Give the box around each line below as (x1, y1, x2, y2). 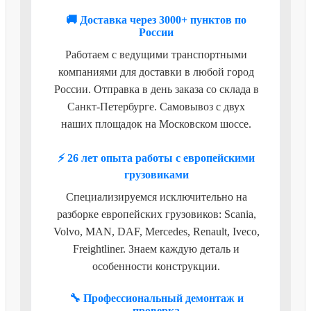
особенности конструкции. (92, 260, 220, 272)
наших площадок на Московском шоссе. (61, 117, 251, 130)
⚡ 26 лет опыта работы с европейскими (58, 151, 255, 164)
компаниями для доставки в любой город (58, 65, 254, 78)
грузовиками (124, 168, 189, 180)
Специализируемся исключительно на (65, 190, 247, 203)
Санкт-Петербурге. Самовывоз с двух (67, 100, 245, 112)
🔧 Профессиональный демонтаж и (69, 292, 244, 304)
